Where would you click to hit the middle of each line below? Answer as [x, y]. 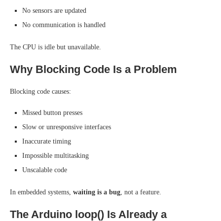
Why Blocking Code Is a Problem [93, 69]
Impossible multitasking [55, 156]
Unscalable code [45, 170]
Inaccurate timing [47, 141]
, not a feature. [141, 192]
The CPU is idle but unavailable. [55, 47]
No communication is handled [64, 25]
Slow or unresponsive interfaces [67, 127]
